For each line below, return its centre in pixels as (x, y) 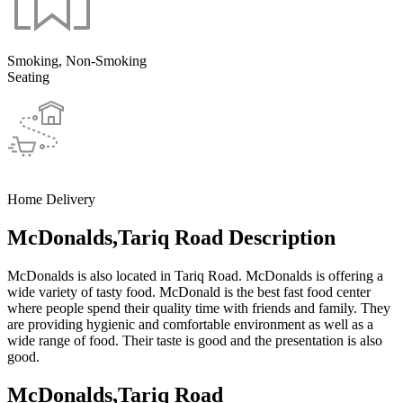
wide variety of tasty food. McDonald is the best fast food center (189, 291)
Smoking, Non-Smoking (77, 60)
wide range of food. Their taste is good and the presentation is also (195, 340)
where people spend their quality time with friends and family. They (199, 308)
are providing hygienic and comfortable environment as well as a (190, 324)
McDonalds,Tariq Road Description (171, 237)
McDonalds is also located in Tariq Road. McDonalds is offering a (195, 275)
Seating (28, 76)
